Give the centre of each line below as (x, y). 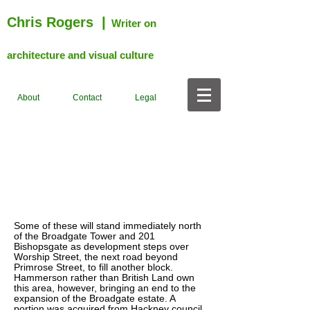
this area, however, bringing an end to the (105, 288)
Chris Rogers (52, 22)
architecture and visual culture (80, 55)
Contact (87, 98)
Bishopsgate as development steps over (101, 246)
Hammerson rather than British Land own (104, 277)
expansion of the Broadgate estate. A (94, 298)
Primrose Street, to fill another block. (93, 267)
